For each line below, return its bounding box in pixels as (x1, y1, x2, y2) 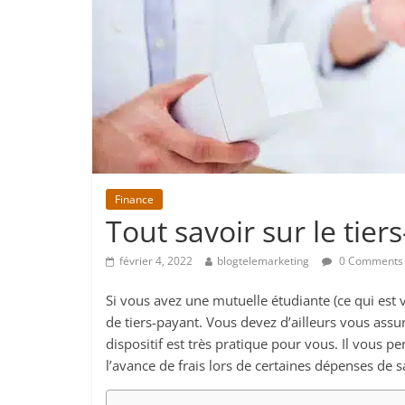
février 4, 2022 (119, 253, 193, 268)
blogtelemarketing (217, 253, 309, 268)
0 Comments (336, 253, 403, 268)
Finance (115, 192, 154, 207)
